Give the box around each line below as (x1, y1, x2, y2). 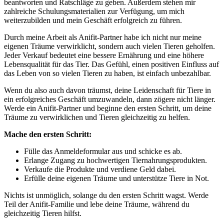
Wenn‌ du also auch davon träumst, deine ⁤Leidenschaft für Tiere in (4, 86, 211, 95)
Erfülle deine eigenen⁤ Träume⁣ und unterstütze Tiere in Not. (24, 174, 209, 183)
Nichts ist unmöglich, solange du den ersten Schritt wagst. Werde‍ (4, 191, 208, 200)
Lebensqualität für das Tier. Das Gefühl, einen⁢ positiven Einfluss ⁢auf (4, 60, 219, 69)
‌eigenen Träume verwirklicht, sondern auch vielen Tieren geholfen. (4, 42, 215, 51)
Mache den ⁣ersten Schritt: (4, 130, 91, 139)
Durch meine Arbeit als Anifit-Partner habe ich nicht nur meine (4, 33, 201, 42)
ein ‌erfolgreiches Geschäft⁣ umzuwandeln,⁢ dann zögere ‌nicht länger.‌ (4, 95, 215, 104)
